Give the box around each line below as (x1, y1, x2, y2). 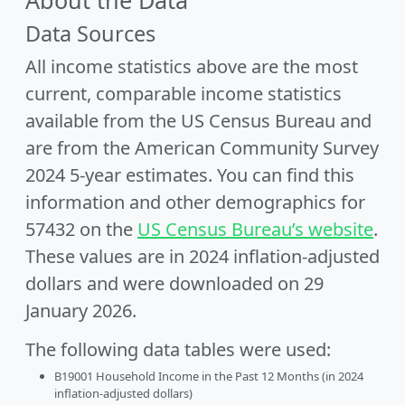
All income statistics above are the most (25, 54, 358, 79)
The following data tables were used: (25, 337, 331, 362)
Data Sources (25, 19, 155, 48)
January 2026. (25, 298, 137, 323)
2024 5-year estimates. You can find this (25, 163, 354, 187)
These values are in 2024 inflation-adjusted (25, 244, 380, 268)
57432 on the (25, 217, 137, 241)
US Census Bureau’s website (137, 217, 373, 241)
